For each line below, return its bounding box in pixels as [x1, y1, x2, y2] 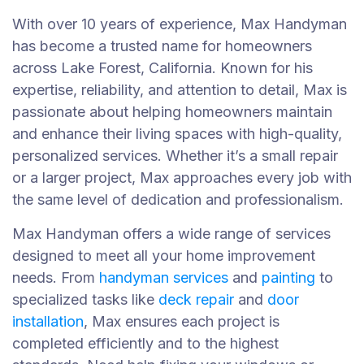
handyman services [99, 269, 228, 286]
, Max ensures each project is [84, 313, 279, 330]
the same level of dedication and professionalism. [12, 191, 344, 208]
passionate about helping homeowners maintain [12, 103, 332, 120]
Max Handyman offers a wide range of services [12, 225, 331, 242]
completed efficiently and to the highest [12, 335, 279, 352]
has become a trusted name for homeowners [12, 37, 312, 54]
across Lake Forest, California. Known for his [12, 59, 313, 76]
